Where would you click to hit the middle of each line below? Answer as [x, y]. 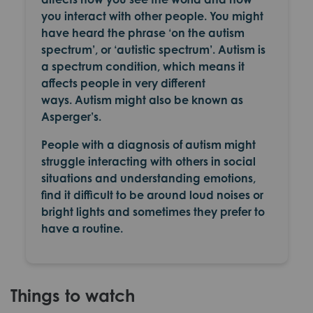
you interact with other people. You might [152, 16]
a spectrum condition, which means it [143, 66]
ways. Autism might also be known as [142, 100]
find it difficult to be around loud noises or [152, 195]
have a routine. [82, 228]
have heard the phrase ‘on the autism [143, 33]
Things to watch [73, 296]
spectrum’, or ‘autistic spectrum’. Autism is [153, 50]
